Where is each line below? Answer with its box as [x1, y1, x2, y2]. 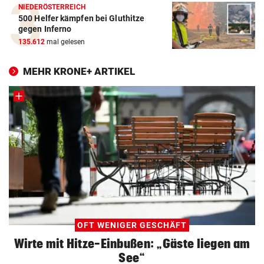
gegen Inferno [18, 24, 72, 34]
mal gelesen [45, 38, 85, 47]
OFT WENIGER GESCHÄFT [77, 220, 187, 230]
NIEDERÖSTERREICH [18, 3, 86, 12]
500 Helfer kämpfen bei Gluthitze [18, 14, 145, 24]
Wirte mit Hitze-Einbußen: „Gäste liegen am [14, 236, 250, 251]
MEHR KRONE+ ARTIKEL [23, 65, 135, 78]
